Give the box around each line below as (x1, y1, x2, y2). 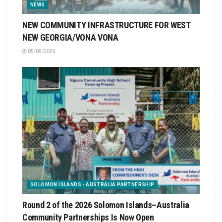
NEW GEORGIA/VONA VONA (22, 32, 118, 43)
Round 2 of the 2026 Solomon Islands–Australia (22, 199, 189, 210)
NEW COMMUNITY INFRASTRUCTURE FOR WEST (22, 19, 190, 30)
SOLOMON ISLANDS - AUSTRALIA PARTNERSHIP (30, 181, 155, 187)
